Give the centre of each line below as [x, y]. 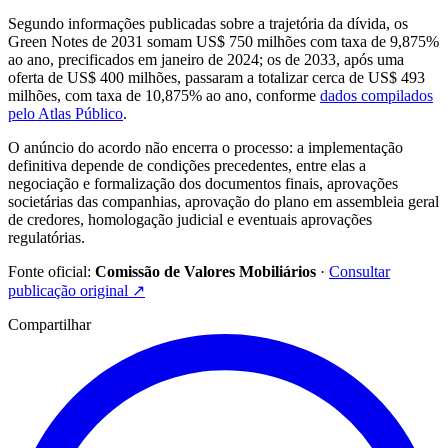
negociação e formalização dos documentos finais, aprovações [203, 183]
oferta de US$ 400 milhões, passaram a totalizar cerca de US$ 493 [216, 77]
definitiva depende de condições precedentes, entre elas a [187, 165]
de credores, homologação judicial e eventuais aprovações [190, 219]
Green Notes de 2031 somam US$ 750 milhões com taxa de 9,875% [223, 41]
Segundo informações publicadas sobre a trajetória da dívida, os [208, 23]
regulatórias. [46, 237]
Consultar [359, 271]
